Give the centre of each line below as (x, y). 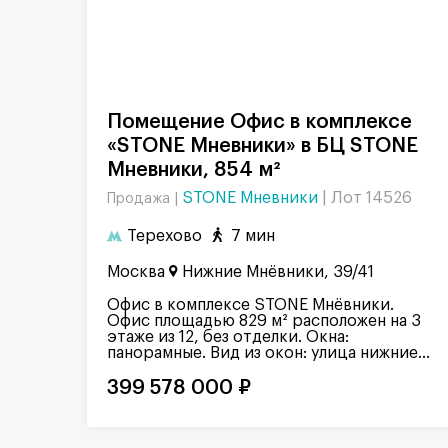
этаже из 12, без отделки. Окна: (228, 336)
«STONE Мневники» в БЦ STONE (262, 146)
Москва (136, 271)
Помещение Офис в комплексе (114, 122)
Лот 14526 (371, 198)
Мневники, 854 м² (193, 170)
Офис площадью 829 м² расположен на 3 (264, 320)
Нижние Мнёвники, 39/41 (278, 271)
